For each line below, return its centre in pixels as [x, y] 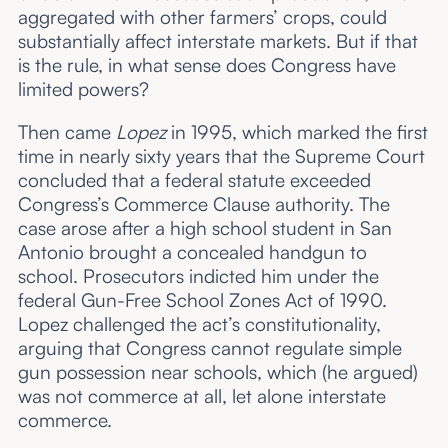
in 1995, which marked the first [296, 132]
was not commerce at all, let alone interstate [201, 396]
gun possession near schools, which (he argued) [217, 372]
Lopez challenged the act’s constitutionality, [199, 324]
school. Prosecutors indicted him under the [198, 276]
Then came [66, 132]
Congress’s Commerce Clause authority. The [203, 204]
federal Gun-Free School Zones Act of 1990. [202, 300]
